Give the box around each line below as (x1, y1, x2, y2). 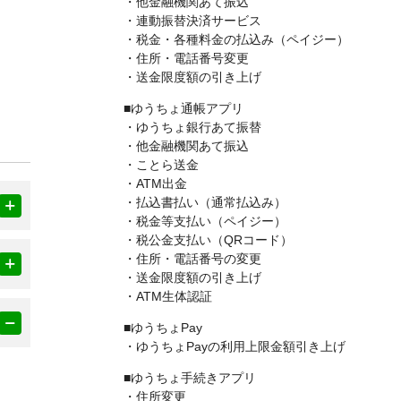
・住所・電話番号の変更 (111, 252, 261, 266)
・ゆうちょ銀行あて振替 (111, 120, 261, 134)
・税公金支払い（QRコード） (111, 233, 293, 247)
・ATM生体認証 (111, 289, 212, 303)
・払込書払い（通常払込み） (111, 195, 286, 209)
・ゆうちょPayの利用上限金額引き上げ (111, 339, 346, 354)
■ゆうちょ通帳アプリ (111, 101, 243, 115)
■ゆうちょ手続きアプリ (111, 371, 256, 385)
